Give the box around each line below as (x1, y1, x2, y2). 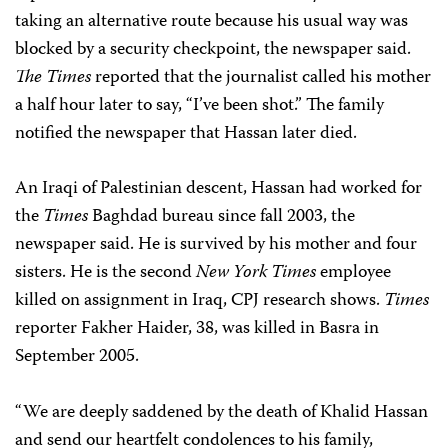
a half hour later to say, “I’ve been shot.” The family (15, 90, 384, 121)
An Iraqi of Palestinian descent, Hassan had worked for (15, 173, 422, 204)
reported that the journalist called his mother (91, 62, 431, 93)
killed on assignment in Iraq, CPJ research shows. (15, 285, 384, 316)
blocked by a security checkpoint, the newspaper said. (15, 34, 411, 65)
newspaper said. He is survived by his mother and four (15, 229, 417, 260)
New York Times (196, 257, 316, 288)
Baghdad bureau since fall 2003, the (88, 201, 355, 232)
